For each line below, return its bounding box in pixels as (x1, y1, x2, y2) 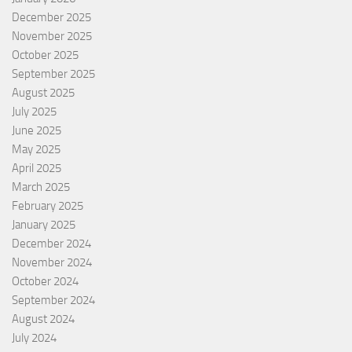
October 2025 (12, 47, 79, 62)
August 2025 (12, 85, 75, 100)
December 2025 (12, 9, 91, 24)
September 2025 (12, 66, 95, 81)
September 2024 (12, 292, 95, 307)
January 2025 (12, 217, 75, 232)
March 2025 (12, 179, 70, 194)
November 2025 (12, 28, 92, 43)
